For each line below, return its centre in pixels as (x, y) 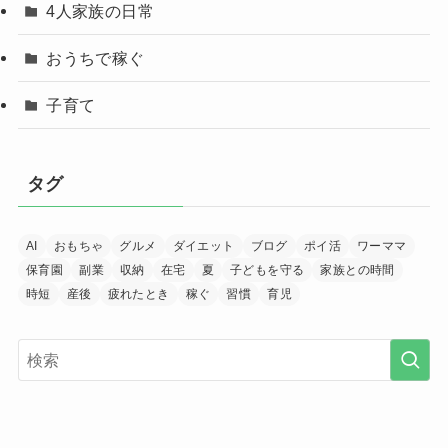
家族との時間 (357, 270)
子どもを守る (267, 270)
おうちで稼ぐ (95, 57)
